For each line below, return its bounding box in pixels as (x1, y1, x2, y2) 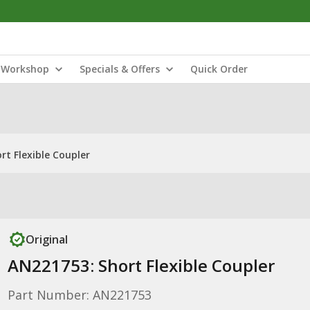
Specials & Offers (80, 62, 160, 75)
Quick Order (190, 62, 248, 75)
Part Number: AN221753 (7, 286, 152, 303)
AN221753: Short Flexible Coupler (7, 254, 275, 277)
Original (25, 232, 68, 247)
